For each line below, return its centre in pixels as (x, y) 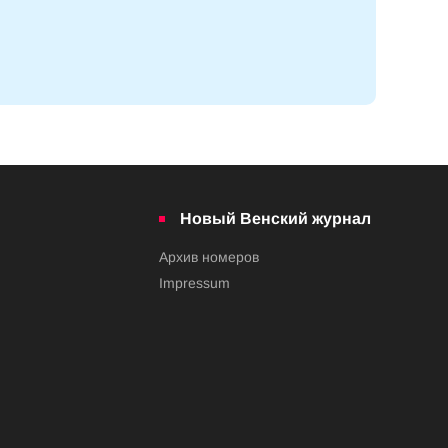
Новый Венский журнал (275, 218)
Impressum (194, 282)
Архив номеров (209, 256)
